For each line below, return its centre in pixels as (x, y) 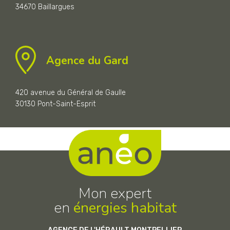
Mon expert (115, 193)
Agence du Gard (87, 61)
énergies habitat (125, 208)
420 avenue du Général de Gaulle (72, 92)
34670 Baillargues (45, 7)
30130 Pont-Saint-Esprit (55, 104)
